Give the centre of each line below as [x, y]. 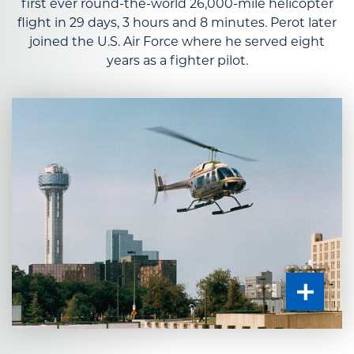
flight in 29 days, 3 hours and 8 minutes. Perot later [177, 23]
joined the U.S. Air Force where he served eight [177, 42]
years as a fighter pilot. [177, 61]
